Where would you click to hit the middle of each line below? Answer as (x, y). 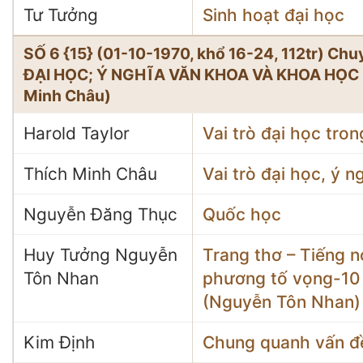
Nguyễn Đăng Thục (100, 214)
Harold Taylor (77, 133)
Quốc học (242, 214)
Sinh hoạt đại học (273, 15)
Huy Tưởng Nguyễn (100, 255)
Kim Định (59, 342)
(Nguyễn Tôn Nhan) (282, 302)
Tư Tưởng (61, 15)
